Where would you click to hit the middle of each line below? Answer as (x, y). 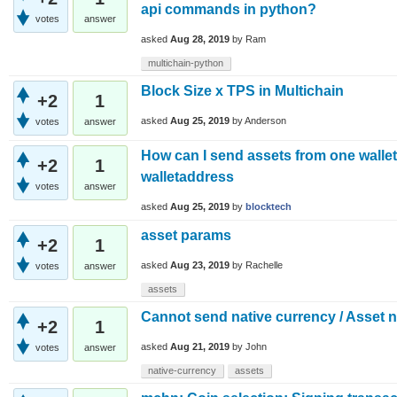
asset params (186, 235)
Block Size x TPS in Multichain (242, 91)
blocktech (269, 207)
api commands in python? (229, 9)
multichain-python (186, 63)
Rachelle (264, 265)
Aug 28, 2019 (200, 39)
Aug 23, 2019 (200, 265)
